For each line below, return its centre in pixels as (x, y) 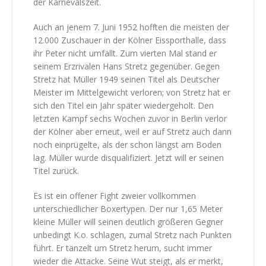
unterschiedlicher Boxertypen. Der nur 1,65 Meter (128, 208)
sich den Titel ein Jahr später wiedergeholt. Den (123, 105)
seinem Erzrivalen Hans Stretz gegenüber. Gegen (126, 66)
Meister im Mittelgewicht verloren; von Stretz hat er (132, 92)
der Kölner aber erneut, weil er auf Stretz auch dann (132, 131)
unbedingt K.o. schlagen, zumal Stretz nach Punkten (132, 235)
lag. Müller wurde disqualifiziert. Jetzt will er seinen (129, 157)
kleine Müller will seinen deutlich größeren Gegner (128, 221)
